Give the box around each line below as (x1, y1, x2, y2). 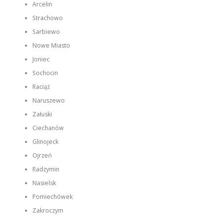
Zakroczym (32, 206, 63, 215)
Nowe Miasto (32, 41, 70, 50)
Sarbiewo (32, 27, 60, 36)
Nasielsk (32, 179, 56, 188)
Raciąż (32, 82, 50, 91)
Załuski (32, 110, 52, 119)
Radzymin (32, 165, 59, 174)
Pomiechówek (32, 192, 73, 201)
